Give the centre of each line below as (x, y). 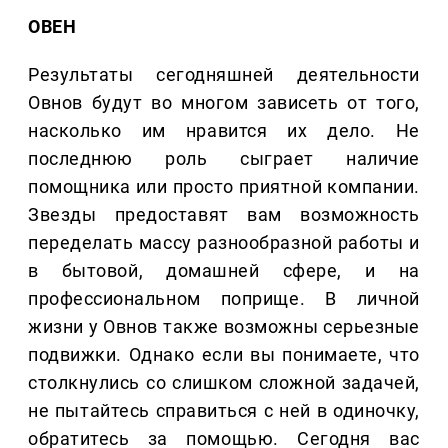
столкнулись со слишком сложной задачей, (224, 383)
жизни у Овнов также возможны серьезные (224, 327)
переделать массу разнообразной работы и (224, 243)
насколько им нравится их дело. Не (224, 131)
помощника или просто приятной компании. (224, 187)
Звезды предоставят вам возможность (224, 215)
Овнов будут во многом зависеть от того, (224, 103)
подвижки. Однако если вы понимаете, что (224, 355)
